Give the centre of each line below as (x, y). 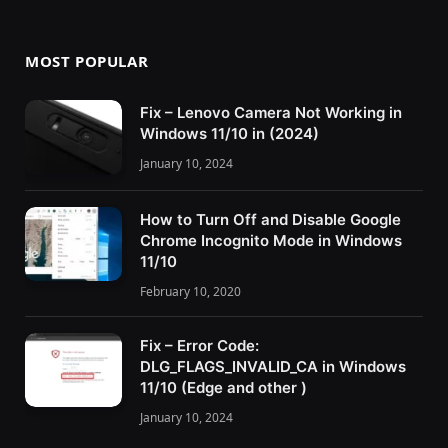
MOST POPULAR (87, 60)
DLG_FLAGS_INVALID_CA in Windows (273, 366)
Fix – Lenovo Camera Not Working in (271, 112)
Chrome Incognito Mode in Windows (271, 240)
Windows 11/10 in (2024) (229, 133)
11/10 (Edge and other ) (223, 387)
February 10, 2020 (190, 291)
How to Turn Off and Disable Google (270, 219)
